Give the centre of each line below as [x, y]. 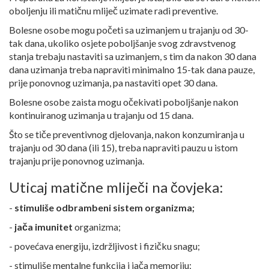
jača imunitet [44, 227]
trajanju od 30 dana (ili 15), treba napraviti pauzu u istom [123, 148]
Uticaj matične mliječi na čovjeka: [116, 187]
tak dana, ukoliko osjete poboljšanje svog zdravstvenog [122, 43]
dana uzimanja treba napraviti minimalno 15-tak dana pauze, [132, 70]
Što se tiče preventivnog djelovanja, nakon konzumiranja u [127, 134]
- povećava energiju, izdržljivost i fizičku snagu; [104, 246]
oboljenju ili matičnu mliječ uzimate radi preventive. [113, 11]
